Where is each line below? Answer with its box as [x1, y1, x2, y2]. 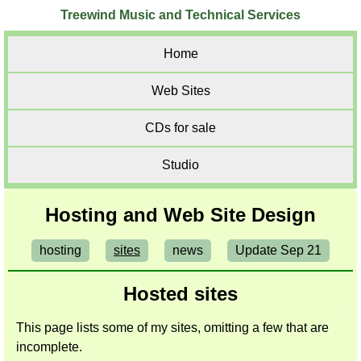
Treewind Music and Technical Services [60, 8, 301, 22]
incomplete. [16, 340, 82, 354]
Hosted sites [123, 283, 238, 305]
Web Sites [151, 84, 210, 98]
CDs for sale [145, 121, 216, 135]
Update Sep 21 [235, 243, 322, 257]
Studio [162, 158, 199, 172]
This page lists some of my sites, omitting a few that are [16, 321, 329, 334]
